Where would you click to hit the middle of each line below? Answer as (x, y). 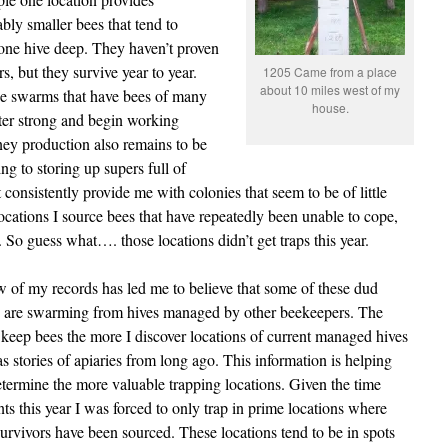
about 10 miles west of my (330, 89)
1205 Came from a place (330, 71)
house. (330, 107)
